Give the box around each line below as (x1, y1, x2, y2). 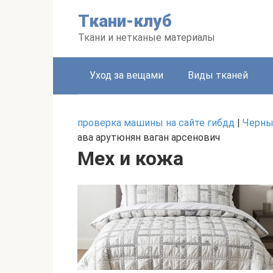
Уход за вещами (90, 69, 163, 81)
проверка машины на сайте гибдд (77, 117, 235, 129)
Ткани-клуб (78, 11, 172, 31)
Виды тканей (188, 69, 248, 81)
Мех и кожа (77, 147, 183, 170)
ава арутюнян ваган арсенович (77, 132, 220, 143)
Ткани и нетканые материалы (78, 32, 215, 43)
